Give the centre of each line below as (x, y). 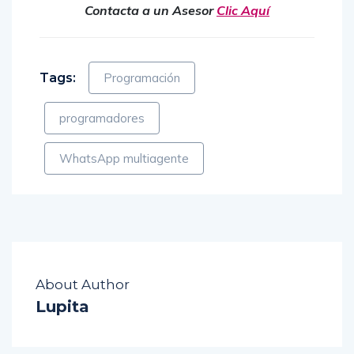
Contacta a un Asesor (151, 11)
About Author (83, 285)
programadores (102, 119)
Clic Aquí (243, 11)
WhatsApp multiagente (124, 159)
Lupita (62, 307)
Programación (142, 78)
